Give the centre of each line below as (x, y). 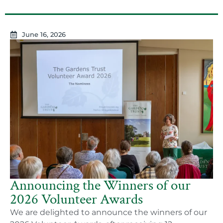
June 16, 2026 (44, 35)
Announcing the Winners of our (100, 185)
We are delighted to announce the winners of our (109, 212)
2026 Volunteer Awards (76, 199)
